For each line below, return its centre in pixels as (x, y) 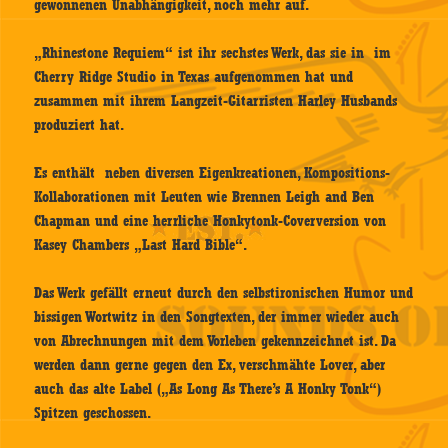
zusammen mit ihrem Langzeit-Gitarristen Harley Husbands (216, 101)
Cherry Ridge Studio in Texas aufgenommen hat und (194, 77)
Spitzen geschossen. (93, 413)
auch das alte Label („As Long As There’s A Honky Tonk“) (208, 389)
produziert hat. (79, 125)
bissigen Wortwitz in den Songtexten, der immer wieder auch (217, 317)
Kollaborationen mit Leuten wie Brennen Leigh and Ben (204, 197)
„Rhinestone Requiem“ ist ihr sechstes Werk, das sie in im (213, 53)
